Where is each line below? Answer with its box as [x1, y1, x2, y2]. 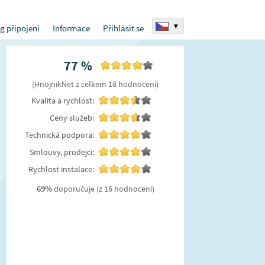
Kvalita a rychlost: [31, 95, 94, 106]
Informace [53, 22, 90, 34]
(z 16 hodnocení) [94, 183, 154, 194]
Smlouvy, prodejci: [30, 147, 94, 157]
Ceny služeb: [50, 112, 94, 123]
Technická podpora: [25, 130, 94, 140]
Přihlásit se [103, 22, 144, 34]
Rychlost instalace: [28, 164, 94, 174]
